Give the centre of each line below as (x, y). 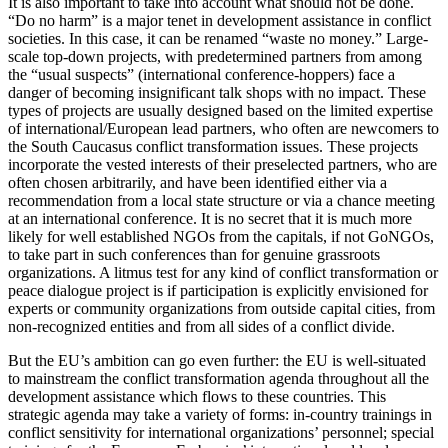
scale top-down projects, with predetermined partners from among (215, 57)
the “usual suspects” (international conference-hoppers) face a (201, 75)
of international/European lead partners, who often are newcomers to (223, 129)
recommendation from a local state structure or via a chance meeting (221, 201)
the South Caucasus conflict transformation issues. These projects (213, 147)
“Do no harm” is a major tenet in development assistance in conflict (219, 21)
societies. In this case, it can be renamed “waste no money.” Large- (218, 39)
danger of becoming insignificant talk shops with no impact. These (217, 93)
